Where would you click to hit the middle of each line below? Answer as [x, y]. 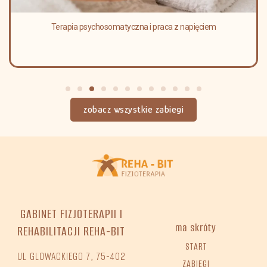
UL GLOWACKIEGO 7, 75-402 [71, 256]
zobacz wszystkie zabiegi [133, 109]
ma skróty [196, 227]
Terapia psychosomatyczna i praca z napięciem [133, 27]
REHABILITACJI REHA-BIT [71, 231]
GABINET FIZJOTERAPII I [71, 214]
